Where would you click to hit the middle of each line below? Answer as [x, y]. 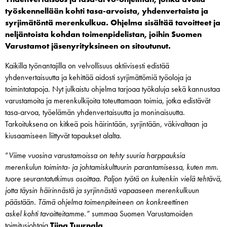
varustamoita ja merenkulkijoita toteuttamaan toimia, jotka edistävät [108, 101]
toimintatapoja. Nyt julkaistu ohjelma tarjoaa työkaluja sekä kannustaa [112, 89]
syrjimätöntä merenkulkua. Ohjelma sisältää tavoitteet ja [113, 23]
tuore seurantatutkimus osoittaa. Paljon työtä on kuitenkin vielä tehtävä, [113, 179]
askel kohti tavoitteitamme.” [47, 214]
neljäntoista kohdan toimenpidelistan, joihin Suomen [103, 34]
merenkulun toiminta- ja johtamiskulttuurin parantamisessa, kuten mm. [112, 167]
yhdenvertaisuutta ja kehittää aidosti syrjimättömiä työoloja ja [98, 78]
